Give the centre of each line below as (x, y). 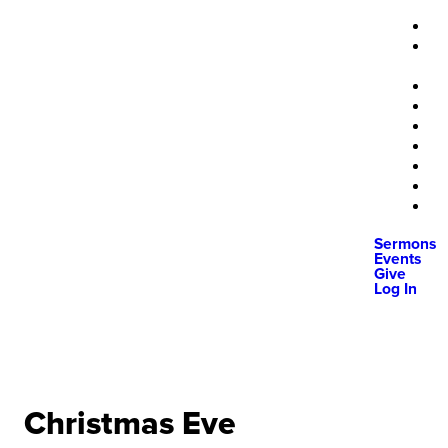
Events (397, 259)
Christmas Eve (130, 424)
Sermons (405, 244)
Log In (395, 289)
